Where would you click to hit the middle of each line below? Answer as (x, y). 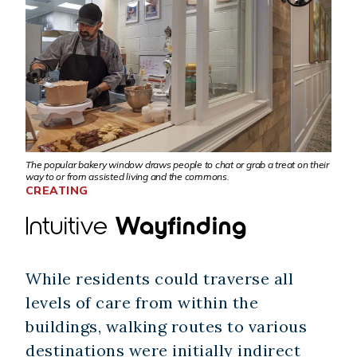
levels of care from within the (142, 303)
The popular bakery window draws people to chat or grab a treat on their (177, 165)
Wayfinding (181, 224)
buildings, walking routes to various (166, 327)
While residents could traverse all (159, 279)
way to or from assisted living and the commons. (127, 177)
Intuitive (71, 224)
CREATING (57, 191)
